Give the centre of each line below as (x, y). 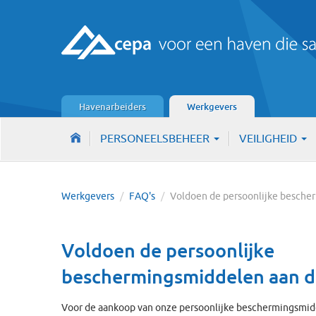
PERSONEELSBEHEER (156, 138)
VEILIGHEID (269, 138)
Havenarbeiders (113, 107)
